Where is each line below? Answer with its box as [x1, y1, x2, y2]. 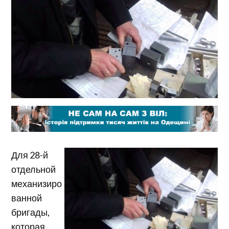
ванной [11, 192, 42, 203]
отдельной [11, 163, 56, 175]
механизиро [11, 177, 62, 189]
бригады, [11, 206, 50, 218]
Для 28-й [11, 149, 49, 161]
